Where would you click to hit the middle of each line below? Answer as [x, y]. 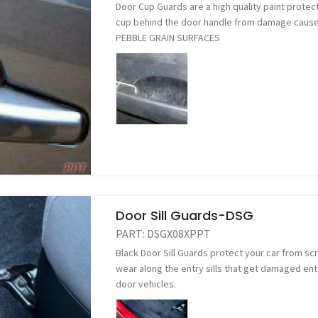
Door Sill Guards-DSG [185, 216]
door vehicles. [146, 284]
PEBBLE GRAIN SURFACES [168, 37]
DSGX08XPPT [179, 234]
